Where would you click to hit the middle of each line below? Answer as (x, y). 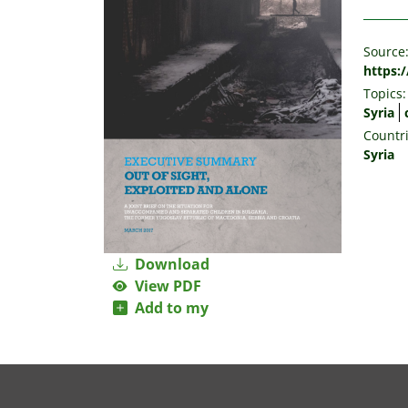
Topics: (385, 93)
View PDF (164, 286)
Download (170, 265)
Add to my (168, 308)
